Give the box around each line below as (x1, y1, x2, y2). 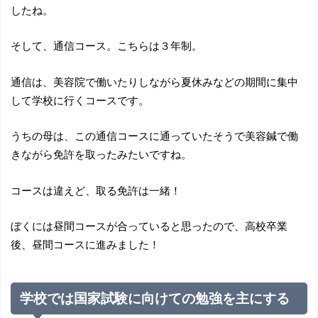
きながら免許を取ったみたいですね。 (10, 148, 192, 161)
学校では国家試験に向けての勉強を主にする (20, 290, 290, 307)
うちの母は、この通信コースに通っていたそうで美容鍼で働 (10, 129, 298, 143)
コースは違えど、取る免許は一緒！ (10, 183, 181, 197)
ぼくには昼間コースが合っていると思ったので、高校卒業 (10, 219, 287, 233)
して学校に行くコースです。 (10, 93, 149, 106)
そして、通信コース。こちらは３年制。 (10, 39, 202, 53)
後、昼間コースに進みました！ (10, 238, 160, 251)
